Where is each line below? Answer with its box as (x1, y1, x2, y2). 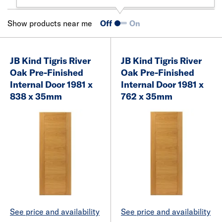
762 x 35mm (121, 90, 172, 102)
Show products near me (7, 18, 92, 28)
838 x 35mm (10, 90, 62, 102)
